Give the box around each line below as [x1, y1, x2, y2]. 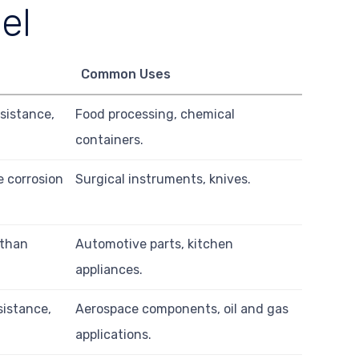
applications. [75, 326, 152, 342]
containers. [75, 131, 144, 147]
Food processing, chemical [75, 106, 236, 122]
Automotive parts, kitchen [75, 236, 234, 252]
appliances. [75, 261, 143, 277]
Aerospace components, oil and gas [75, 301, 289, 317]
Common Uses [80, 66, 171, 82]
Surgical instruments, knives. [75, 171, 252, 187]
